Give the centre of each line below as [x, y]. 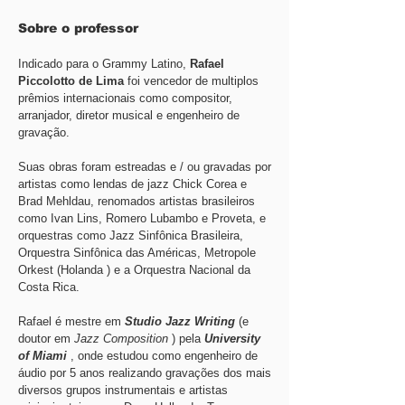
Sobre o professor [78, 28]
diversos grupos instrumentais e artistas [123, 390]
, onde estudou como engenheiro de [162, 356]
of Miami [42, 356]
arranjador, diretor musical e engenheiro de [129, 115]
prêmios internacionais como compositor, [125, 98]
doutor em [46, 339]
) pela [186, 339]
